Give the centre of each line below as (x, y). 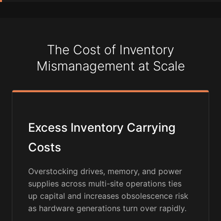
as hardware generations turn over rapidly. (107, 208)
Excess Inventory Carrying (102, 128)
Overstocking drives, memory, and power (105, 171)
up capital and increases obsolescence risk (108, 196)
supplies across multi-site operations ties (105, 184)
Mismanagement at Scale (110, 66)
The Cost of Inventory (110, 50)
